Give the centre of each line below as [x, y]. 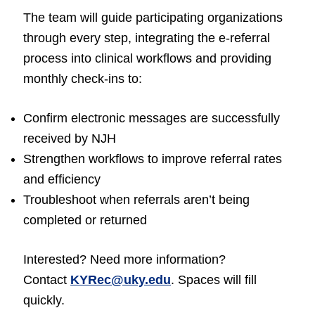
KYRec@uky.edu [121, 280]
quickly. [44, 300]
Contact [47, 280]
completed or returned [85, 220]
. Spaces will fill [214, 280]
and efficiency [62, 179]
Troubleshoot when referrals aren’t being [136, 200]
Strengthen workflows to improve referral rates [153, 159]
